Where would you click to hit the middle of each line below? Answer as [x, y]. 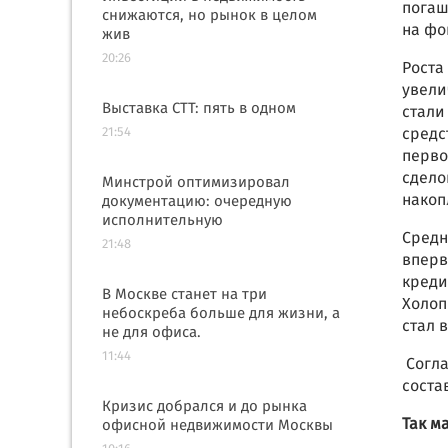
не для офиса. [151, 333]
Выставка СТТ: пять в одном [199, 109]
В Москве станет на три [184, 295]
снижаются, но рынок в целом [209, 16]
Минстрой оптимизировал [196, 183]
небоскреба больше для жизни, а [221, 314]
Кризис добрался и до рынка [204, 407]
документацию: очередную [197, 202]
